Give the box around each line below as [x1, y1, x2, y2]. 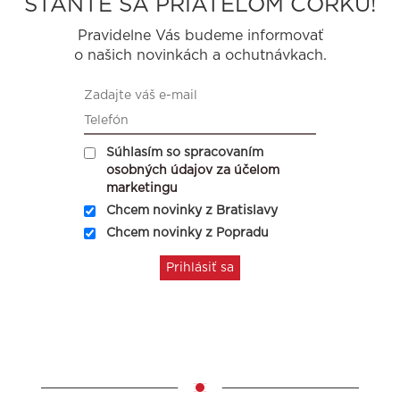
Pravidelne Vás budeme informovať [77, 29, 323, 43]
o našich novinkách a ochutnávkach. [73, 48, 327, 62]
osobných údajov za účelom [106, 164, 279, 177]
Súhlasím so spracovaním [106, 146, 263, 159]
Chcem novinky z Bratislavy [106, 204, 278, 217]
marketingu [106, 182, 178, 195]
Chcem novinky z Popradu [106, 227, 269, 239]
